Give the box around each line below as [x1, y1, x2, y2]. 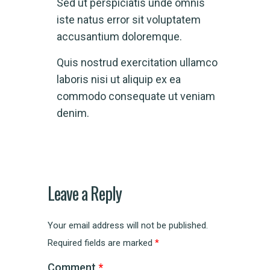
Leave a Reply [48, 181, 122, 206]
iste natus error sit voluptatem [57, 13, 201, 27]
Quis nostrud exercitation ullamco [57, 56, 218, 69]
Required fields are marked [48, 237, 155, 249]
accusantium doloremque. [57, 30, 182, 43]
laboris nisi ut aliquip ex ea [57, 73, 181, 86]
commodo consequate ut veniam [57, 90, 215, 103]
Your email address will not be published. [48, 220, 208, 231]
